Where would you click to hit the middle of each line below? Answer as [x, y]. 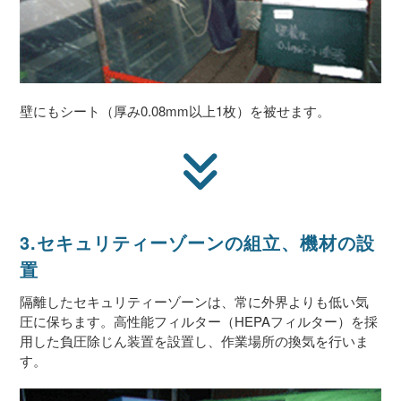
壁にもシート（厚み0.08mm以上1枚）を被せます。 [175, 110]
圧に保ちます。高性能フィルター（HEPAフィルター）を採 [199, 320]
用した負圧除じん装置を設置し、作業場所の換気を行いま [195, 340]
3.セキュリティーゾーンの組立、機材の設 [198, 242]
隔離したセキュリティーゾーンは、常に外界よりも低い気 [195, 301]
